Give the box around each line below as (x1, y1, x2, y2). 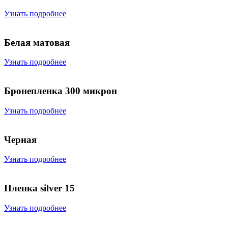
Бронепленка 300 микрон (4, 85, 117, 97)
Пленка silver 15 (4, 182, 75, 193)
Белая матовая (4, 37, 70, 48)
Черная (4, 134, 37, 145)
